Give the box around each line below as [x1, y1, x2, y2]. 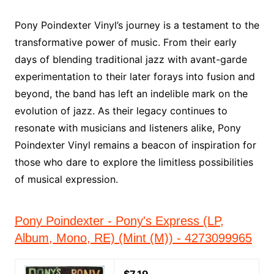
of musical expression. [14, 173, 118, 185]
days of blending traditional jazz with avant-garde [14, 53, 247, 65]
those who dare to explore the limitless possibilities [14, 156, 253, 168]
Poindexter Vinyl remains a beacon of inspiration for [14, 139, 256, 151]
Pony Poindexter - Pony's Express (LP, [14, 214, 224, 228]
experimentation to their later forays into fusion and [14, 70, 255, 83]
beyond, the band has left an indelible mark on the [14, 87, 248, 100]
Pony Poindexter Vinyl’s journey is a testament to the [14, 19, 259, 31]
